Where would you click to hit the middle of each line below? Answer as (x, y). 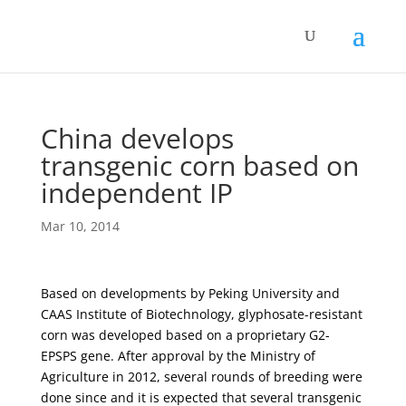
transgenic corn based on (199, 165)
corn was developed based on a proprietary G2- (185, 335)
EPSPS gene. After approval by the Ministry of (178, 356)
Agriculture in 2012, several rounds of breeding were (201, 377)
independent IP (136, 193)
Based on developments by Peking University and (190, 293)
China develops (137, 138)
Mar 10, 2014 (80, 226)
